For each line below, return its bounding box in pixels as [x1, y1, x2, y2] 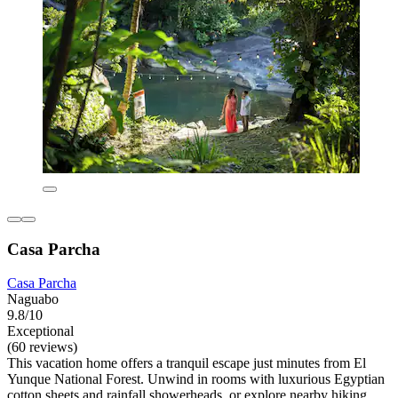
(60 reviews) [7, 339, 77, 355]
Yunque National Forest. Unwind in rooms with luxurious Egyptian [7, 371, 385, 387]
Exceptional [7, 323, 74, 339]
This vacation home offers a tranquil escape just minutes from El [7, 355, 366, 371]
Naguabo [7, 291, 59, 307]
